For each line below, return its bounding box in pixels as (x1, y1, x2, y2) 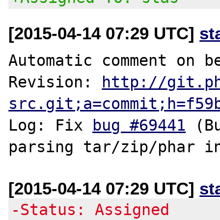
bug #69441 (92, 116, 186, 134)
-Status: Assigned (11, 200, 170, 219)
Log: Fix (8, 116, 93, 134)
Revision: (8, 73, 102, 91)
